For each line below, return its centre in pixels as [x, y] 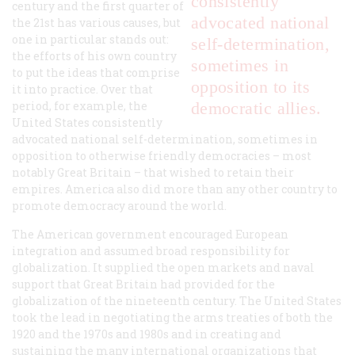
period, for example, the [80, 106]
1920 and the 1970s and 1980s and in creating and [147, 334]
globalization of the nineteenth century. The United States [177, 301]
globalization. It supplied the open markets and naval [163, 268]
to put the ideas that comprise [96, 73]
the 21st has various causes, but [96, 23]
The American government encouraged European [150, 235]
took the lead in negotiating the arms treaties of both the [172, 318]
